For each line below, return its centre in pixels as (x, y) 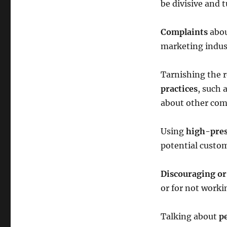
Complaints (184, 32)
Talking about (190, 216)
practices (179, 89)
